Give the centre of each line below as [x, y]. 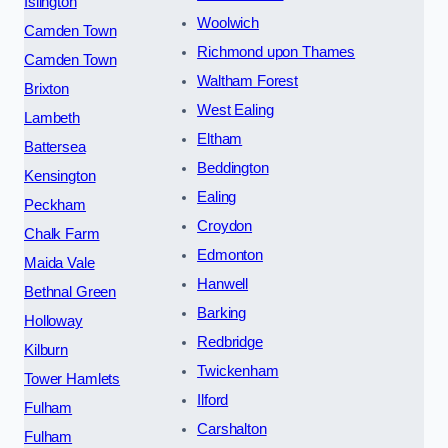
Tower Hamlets [72, 379]
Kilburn [46, 350]
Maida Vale [59, 263]
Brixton [46, 89]
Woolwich [228, 23]
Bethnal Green [70, 292]
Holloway [53, 321]
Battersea [55, 147]
